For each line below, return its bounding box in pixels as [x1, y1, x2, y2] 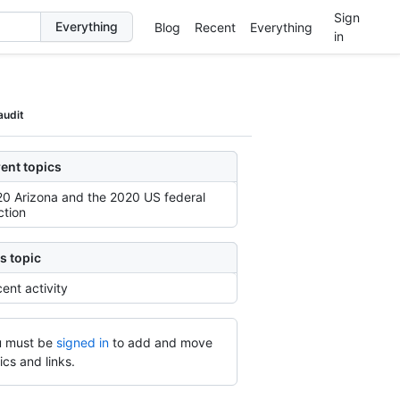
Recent [194, 19, 236, 35]
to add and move [112, 335, 212, 350]
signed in [55, 335, 109, 350]
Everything [249, 19, 312, 35]
